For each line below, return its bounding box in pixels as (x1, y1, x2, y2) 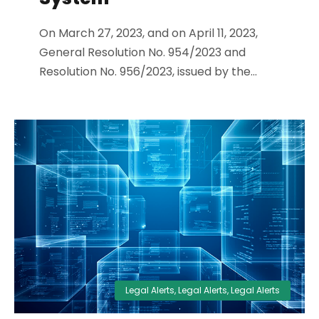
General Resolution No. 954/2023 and (39, 44, 246, 61)
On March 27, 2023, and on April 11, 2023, (39, 25, 258, 42)
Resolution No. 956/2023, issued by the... (39, 63, 257, 80)
